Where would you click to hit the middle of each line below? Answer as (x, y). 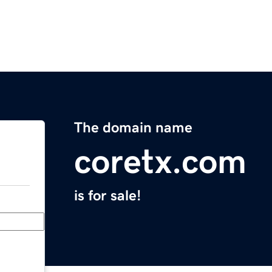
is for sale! (107, 196)
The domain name (133, 128)
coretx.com (160, 162)
